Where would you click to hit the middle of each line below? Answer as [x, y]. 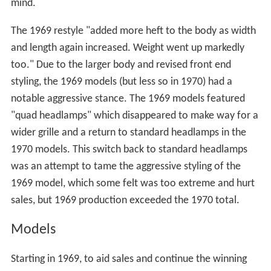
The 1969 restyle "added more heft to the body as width [133, 31]
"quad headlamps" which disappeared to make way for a [134, 116]
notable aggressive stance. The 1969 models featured [128, 99]
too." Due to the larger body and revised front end [121, 65]
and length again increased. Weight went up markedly [127, 48]
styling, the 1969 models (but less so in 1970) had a [121, 82]
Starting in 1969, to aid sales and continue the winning [129, 260]
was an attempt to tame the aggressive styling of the [126, 167]
